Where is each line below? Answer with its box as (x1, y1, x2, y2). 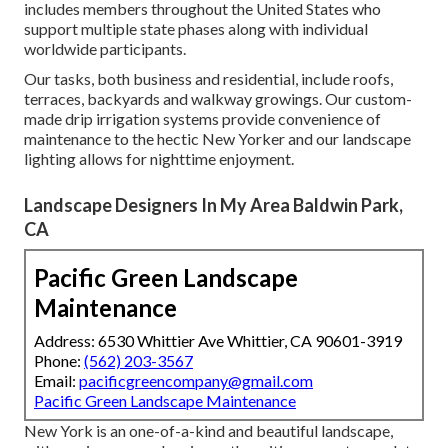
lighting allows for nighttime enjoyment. (24, 148, 294, 168)
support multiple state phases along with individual (24, 18, 368, 38)
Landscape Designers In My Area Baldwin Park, (24, 193, 403, 216)
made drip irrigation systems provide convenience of (24, 108, 381, 128)
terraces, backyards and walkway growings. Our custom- (24, 88, 412, 108)
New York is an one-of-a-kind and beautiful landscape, (24, 420, 393, 440)
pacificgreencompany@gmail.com (79, 370, 313, 390)
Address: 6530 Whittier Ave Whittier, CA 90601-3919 (34, 330, 402, 350)
